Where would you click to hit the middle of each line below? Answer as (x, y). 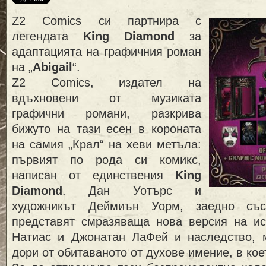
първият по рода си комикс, (107, 159)
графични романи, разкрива (107, 113)
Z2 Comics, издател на (107, 82)
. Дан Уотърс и (132, 190)
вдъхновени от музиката (107, 98)
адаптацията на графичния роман (107, 51)
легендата (40, 36)
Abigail (53, 67)
